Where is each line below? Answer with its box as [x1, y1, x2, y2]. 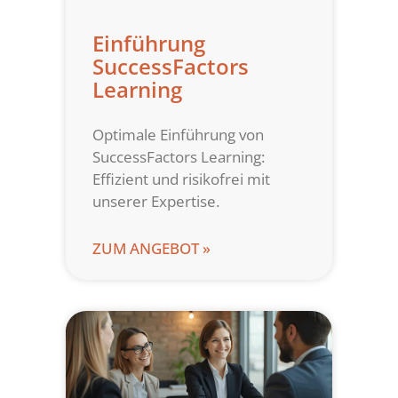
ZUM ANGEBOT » [92, 238, 211, 259]
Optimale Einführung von [92, 124, 264, 146]
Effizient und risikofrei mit [92, 169, 270, 190]
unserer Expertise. [92, 191, 219, 212]
